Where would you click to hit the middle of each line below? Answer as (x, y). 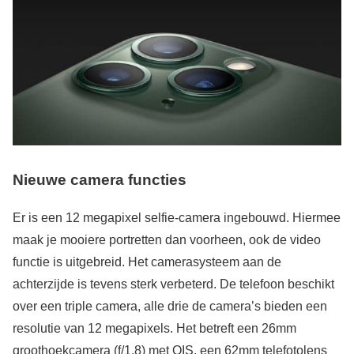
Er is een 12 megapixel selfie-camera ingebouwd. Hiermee (177, 218)
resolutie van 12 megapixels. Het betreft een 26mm (154, 329)
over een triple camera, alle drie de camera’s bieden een (170, 307)
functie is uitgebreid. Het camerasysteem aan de (147, 262)
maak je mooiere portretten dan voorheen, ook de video (167, 240)
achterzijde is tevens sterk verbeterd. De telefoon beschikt (173, 284)
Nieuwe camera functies (100, 179)
